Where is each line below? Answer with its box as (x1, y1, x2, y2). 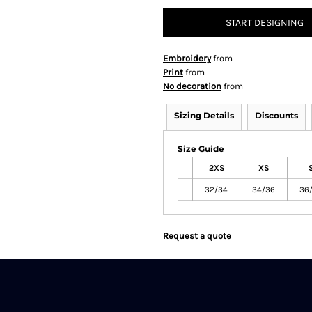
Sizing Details (174, 110, 234, 120)
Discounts (255, 110, 298, 120)
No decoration (163, 81, 221, 91)
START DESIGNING (226, 17, 304, 29)
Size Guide (178, 143, 224, 154)
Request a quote (163, 231, 231, 241)
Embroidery (163, 53, 211, 63)
